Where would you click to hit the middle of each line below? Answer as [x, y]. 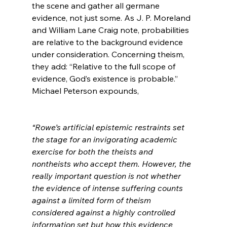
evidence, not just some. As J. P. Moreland [112, 17]
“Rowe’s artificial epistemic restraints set [109, 127]
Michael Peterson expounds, [85, 90]
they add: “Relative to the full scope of [104, 66]
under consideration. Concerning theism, [109, 54]
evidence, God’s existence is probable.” [105, 78]
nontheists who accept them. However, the [112, 163]
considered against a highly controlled [104, 212]
